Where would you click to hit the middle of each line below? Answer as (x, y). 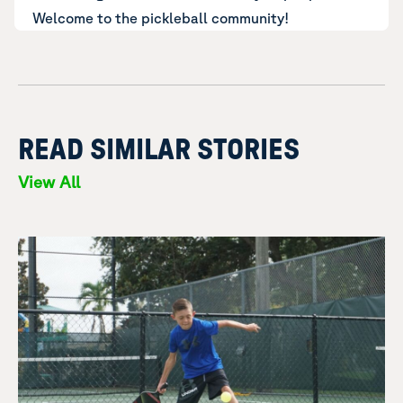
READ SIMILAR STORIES (159, 150)
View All (49, 182)
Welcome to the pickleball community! (161, 18)
